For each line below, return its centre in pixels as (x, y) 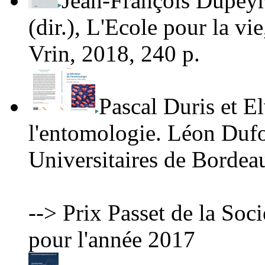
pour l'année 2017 (112, 240)
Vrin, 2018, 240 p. (114, 54)
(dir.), (57, 27)
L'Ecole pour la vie (175, 27)
